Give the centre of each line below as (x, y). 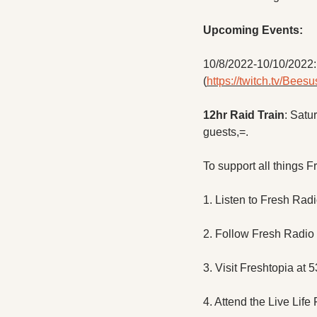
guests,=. (226, 132)
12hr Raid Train (244, 115)
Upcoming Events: (253, 30)
